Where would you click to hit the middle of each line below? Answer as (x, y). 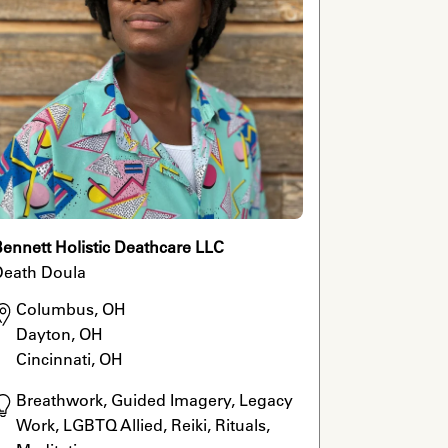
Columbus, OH (71, 309)
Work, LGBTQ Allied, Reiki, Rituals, (143, 425)
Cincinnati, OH (69, 359)
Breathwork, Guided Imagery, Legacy (154, 400)
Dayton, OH (59, 334)
